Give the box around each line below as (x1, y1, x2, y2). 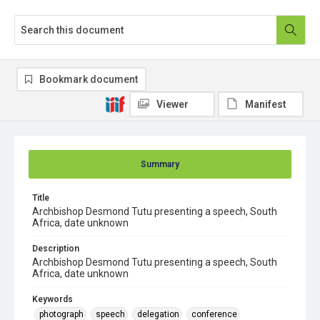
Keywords (32, 294, 73, 304)
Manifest (245, 99, 286, 110)
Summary (141, 159, 179, 169)
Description (32, 244, 79, 254)
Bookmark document (39, 74, 138, 85)
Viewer (156, 99, 189, 110)
